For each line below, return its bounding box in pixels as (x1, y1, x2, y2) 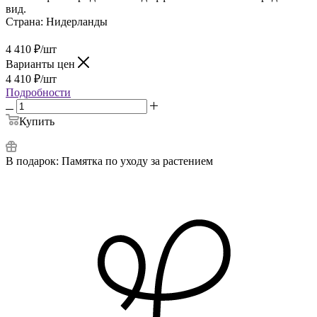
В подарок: (6, 154, 59, 167)
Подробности (6, 86, 71, 98)
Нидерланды (43, 15, 108, 28)
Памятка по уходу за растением (59, 154, 213, 167)
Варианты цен (6, 57, 78, 70)
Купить (19, 115, 54, 127)
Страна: (6, 15, 43, 28)
